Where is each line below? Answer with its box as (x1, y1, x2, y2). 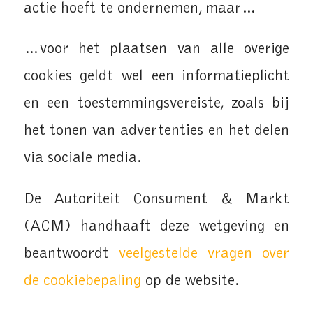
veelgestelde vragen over (118, 245, 290, 262)
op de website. (140, 272, 240, 289)
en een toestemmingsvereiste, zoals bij (23, 96, 290, 112)
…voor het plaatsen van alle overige (23, 41, 290, 58)
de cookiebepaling (23, 272, 141, 289)
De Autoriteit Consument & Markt (23, 191, 290, 208)
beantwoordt (23, 245, 119, 262)
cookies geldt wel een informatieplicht (23, 68, 290, 85)
